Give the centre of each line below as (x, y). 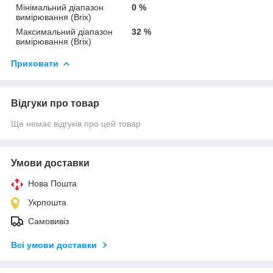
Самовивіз (48, 221)
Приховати (35, 63)
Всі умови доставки (54, 245)
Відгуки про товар (55, 103)
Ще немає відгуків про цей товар (76, 123)
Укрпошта (47, 202)
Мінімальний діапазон (60, 7)
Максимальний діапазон (64, 31)
